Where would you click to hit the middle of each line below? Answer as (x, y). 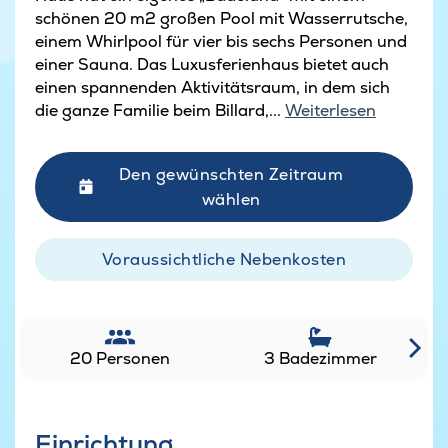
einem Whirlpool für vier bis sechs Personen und (221, 41)
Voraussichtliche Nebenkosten (224, 259)
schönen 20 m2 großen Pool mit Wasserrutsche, (221, 18)
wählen (231, 199)
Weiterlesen (330, 110)
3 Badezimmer (320, 358)
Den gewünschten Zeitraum (231, 174)
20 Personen (120, 358)
